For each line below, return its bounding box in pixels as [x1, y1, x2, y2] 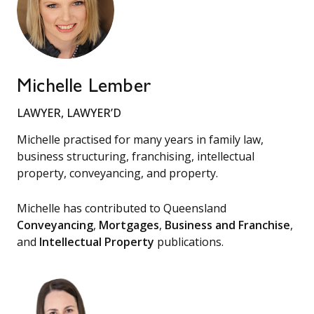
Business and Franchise [165, 217, 290, 233]
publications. [154, 233, 224, 250]
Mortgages [99, 217, 159, 233]
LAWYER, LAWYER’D [17, 105, 121, 121]
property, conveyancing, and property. [17, 165, 218, 182]
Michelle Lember [17, 78, 151, 99]
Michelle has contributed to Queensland [17, 200, 226, 216]
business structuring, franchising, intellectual [17, 149, 254, 165]
